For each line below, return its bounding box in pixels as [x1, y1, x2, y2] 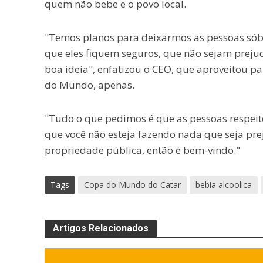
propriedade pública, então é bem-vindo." [44, 143, 240, 157]
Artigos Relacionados [52, 222, 149, 234]
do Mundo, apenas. [44, 78, 134, 92]
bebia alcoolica [195, 179, 252, 190]
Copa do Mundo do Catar [83, 179, 181, 190]
